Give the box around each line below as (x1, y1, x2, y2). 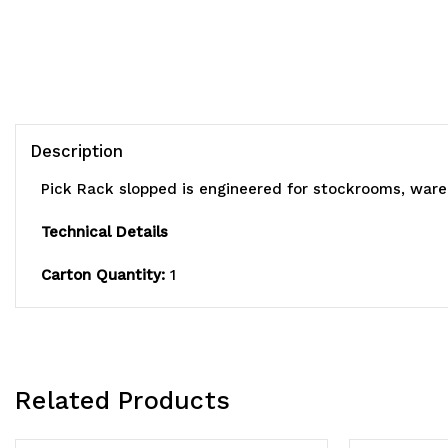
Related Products (15, 386, 230, 416)
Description (30, 141, 123, 162)
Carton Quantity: (41, 266, 165, 285)
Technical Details (41, 223, 168, 242)
